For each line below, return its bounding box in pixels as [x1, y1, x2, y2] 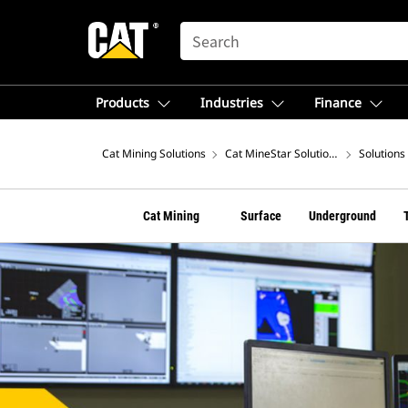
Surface [240, 209, 281, 223]
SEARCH [179, 23, 232, 37]
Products [96, 94, 149, 111]
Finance [314, 94, 362, 111]
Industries [200, 94, 263, 111]
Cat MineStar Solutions [225, 146, 341, 161]
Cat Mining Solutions [102, 146, 206, 161]
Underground [309, 209, 376, 223]
